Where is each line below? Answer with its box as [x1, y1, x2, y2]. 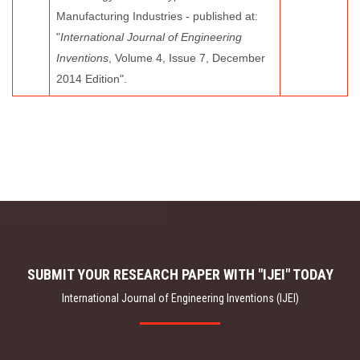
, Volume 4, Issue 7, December [108, 51, 265, 64]
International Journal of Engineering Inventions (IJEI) [61, 292, 299, 305]
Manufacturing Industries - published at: [56, 10, 258, 22]
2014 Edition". [56, 72, 127, 85]
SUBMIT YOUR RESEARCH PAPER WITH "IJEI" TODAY [27, 266, 333, 283]
